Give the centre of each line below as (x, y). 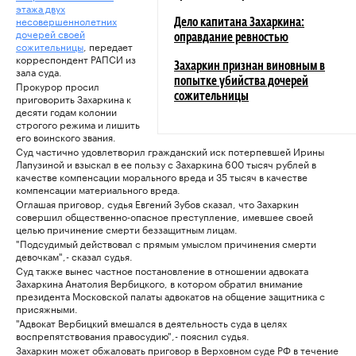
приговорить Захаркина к (74, 99)
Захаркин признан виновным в (250, 67)
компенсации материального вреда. (98, 189)
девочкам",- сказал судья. (74, 256)
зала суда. (39, 72)
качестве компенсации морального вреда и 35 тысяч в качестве (162, 176)
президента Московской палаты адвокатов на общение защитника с (170, 296)
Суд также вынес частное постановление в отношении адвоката (162, 270)
